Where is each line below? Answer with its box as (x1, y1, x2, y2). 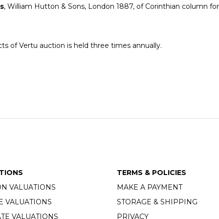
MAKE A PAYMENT (117, 182, 182, 192)
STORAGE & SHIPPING (117, 197, 197, 206)
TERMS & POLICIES (117, 168, 186, 177)
